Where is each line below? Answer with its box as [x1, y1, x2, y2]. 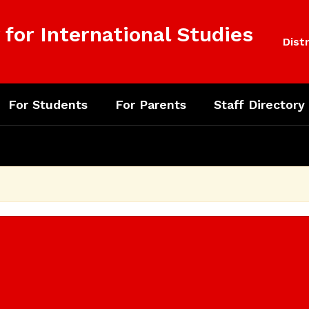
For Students [8, 97, 88, 112]
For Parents [115, 97, 186, 112]
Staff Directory [214, 97, 305, 112]
